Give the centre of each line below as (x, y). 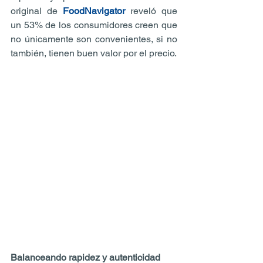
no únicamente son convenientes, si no (94, 39)
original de (37, 11)
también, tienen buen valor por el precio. (94, 53)
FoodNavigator (94, 11)
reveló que (151, 11)
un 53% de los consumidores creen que (94, 25)
